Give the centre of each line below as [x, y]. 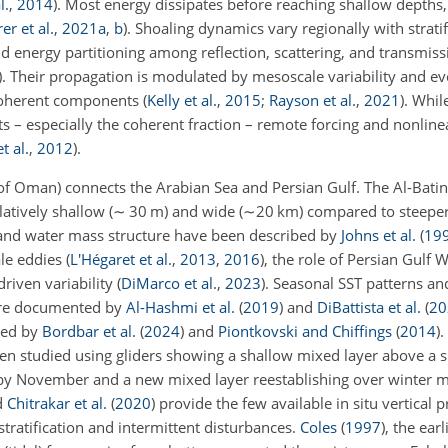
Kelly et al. [182, 99]
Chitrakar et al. [57, 402]
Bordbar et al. [89, 330]
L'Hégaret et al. [121, 258]
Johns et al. [378, 234]
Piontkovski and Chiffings [305, 330]
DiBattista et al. [369, 306]
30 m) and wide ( [184, 210]
